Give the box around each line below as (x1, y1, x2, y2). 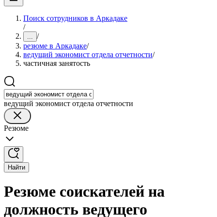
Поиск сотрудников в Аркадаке (23, 14, 127, 22)
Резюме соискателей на (4, 183, 165, 201)
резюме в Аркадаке (23, 42, 87, 50)
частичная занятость (23, 59, 90, 67)
